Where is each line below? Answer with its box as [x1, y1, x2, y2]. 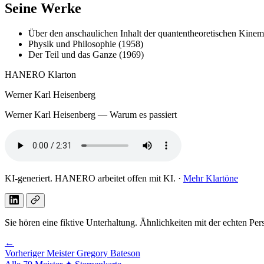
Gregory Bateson [77, 247, 140, 258]
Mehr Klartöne [183, 173, 238, 183]
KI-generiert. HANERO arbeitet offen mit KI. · [5, 173, 183, 183]
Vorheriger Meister [5, 247, 74, 258]
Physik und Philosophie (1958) [28, 38, 143, 49]
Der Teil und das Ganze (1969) [28, 49, 144, 60]
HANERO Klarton [5, 69, 76, 80]
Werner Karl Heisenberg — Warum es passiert [5, 109, 177, 120]
